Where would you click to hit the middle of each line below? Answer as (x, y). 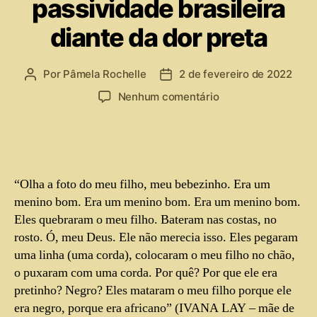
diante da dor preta (158, 37)
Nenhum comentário (168, 96)
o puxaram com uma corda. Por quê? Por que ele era (146, 272)
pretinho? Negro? (60, 290)
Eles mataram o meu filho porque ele (198, 290)
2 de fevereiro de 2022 (236, 74)
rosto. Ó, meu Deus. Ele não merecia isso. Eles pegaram (156, 237)
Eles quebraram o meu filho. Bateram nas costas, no (145, 219)
